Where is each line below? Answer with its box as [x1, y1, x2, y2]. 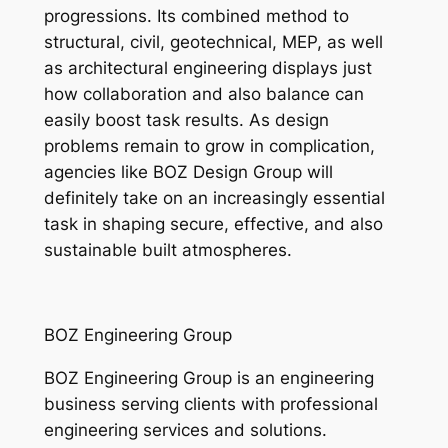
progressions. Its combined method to [43, 5, 349, 26]
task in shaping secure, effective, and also [43, 213, 383, 234]
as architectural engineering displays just [43, 57, 372, 78]
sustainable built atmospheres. [43, 239, 292, 260]
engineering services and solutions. [43, 420, 327, 441]
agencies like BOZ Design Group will [43, 161, 333, 182]
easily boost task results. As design [43, 109, 329, 130]
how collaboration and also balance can [43, 83, 364, 104]
